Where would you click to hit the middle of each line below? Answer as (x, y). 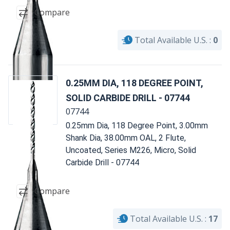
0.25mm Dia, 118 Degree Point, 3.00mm (137, 125)
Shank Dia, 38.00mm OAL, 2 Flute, (126, 138)
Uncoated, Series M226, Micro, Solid (131, 150)
